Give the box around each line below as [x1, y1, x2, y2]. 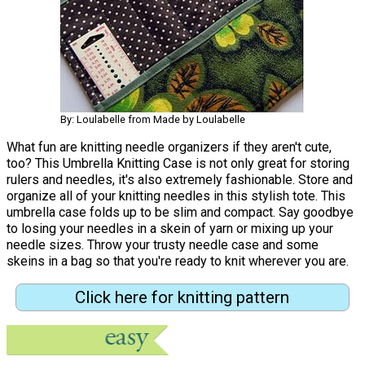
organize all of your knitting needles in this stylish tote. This [7, 188, 345, 204]
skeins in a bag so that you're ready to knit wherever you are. [7, 253, 349, 270]
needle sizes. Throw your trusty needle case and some [7, 237, 319, 253]
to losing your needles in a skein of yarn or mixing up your [7, 221, 333, 237]
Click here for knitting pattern [75, 287, 290, 307]
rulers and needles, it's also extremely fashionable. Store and [7, 172, 353, 188]
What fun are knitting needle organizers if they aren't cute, [7, 139, 332, 156]
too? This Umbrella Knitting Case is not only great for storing [7, 156, 350, 172]
